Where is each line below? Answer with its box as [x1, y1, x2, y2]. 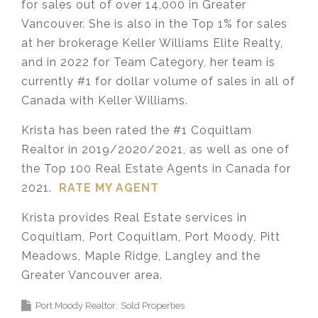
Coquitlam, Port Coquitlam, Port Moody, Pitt [21, 229, 280, 243]
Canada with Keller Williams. [21, 93, 188, 107]
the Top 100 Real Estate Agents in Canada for [21, 161, 291, 175]
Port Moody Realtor [35, 300, 116, 311]
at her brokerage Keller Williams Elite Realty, [21, 35, 283, 50]
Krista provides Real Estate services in [21, 210, 247, 224]
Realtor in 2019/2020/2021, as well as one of [21, 142, 290, 156]
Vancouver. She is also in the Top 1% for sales [21, 16, 287, 31]
